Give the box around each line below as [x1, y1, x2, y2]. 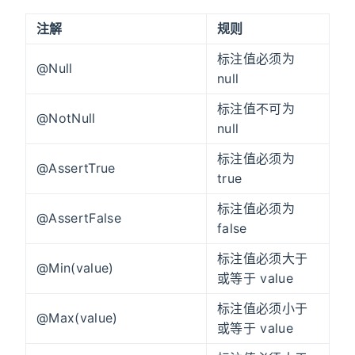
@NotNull [36, 109, 96, 126]
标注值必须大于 [217, 250, 308, 266]
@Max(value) [36, 309, 118, 326]
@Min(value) [36, 259, 114, 276]
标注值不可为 [217, 100, 295, 116]
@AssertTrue [36, 159, 116, 176]
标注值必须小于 [217, 300, 308, 316]
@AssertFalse [36, 209, 121, 226]
